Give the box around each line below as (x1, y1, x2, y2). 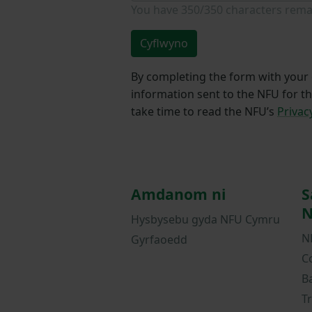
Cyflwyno (140, 36, 188, 52)
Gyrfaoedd (131, 231, 187, 247)
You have (131, 2, 181, 18)
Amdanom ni (131, 184, 226, 205)
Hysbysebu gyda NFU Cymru (131, 211, 280, 227)
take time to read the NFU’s (131, 104, 277, 120)
